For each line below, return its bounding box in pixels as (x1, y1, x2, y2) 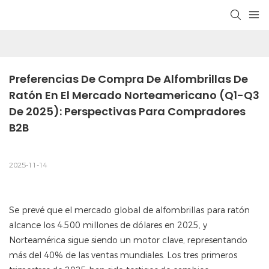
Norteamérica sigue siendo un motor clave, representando (9, 235, 247, 246)
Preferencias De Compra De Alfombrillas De (9, 71, 248, 87)
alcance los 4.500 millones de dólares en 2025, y (9, 220, 207, 231)
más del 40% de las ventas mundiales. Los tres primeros (9, 250, 237, 261)
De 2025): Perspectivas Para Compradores (9, 104, 246, 119)
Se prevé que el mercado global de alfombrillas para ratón (9, 205, 250, 216)
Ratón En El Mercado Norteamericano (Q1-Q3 (9, 88, 259, 103)
